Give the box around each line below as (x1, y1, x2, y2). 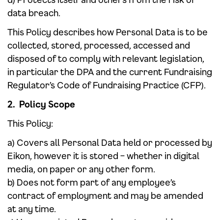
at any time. (7, 203, 56, 214)
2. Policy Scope (7, 99, 75, 110)
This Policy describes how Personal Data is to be (7, 27, 208, 37)
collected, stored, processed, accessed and (7, 40, 190, 51)
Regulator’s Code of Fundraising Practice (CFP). (7, 80, 206, 90)
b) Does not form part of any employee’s (7, 177, 176, 188)
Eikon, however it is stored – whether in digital (7, 150, 199, 161)
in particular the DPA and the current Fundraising (7, 66, 212, 77)
